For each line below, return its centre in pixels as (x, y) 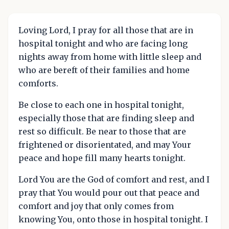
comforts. (38, 84)
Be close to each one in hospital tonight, (101, 105)
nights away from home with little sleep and (110, 57)
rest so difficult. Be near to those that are (102, 132)
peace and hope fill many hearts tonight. (102, 158)
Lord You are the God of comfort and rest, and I (114, 180)
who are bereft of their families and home (104, 70)
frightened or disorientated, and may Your (105, 145)
